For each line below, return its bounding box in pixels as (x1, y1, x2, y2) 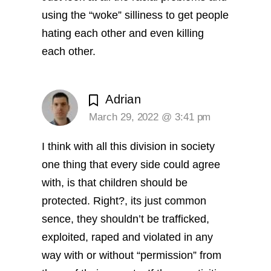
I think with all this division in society (42, 140, 215, 153)
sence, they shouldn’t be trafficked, (42, 213, 210, 226)
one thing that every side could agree (42, 158, 221, 171)
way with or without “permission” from (42, 249, 222, 262)
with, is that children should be (42, 177, 188, 189)
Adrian (105, 93, 142, 106)
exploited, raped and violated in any (42, 231, 214, 244)
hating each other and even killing (42, 27, 204, 39)
